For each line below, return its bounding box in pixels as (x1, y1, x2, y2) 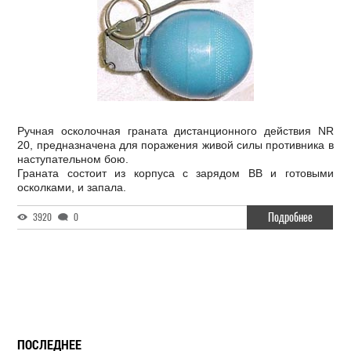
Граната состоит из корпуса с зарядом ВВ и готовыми (17, 167, 334, 179)
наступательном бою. (17, 153, 129, 165)
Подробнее (267, 210, 313, 225)
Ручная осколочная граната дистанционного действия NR (17, 125, 334, 137)
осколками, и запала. (17, 181, 127, 194)
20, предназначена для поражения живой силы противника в (17, 139, 334, 151)
